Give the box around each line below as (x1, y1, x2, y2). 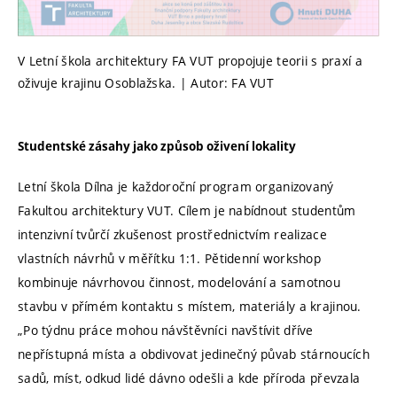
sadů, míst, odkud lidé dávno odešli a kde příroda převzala (18, 369, 361, 386)
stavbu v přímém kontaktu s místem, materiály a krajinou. (18, 297, 362, 315)
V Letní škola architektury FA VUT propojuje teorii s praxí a (18, 51, 362, 69)
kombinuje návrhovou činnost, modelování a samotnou (18, 273, 340, 291)
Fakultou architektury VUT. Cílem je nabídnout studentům (18, 201, 356, 219)
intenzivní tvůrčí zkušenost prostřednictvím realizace (18, 225, 327, 243)
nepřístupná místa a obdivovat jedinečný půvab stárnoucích (18, 345, 370, 362)
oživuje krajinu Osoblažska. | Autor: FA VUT (18, 74, 275, 91)
